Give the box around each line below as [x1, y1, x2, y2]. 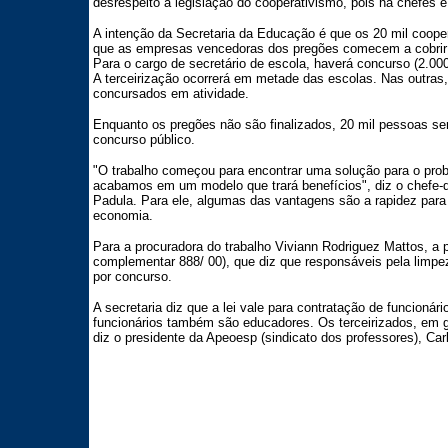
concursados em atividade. [92, 86, 249, 101]
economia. [92, 208, 153, 223]
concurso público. [92, 132, 195, 147]
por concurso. [92, 269, 172, 284]
